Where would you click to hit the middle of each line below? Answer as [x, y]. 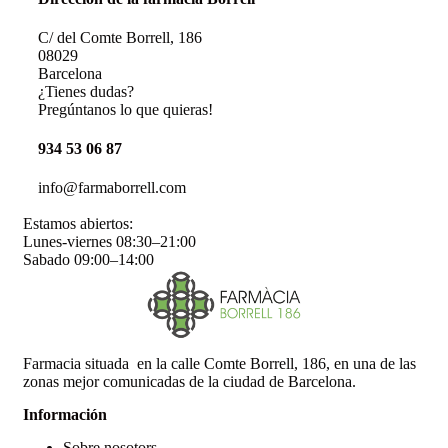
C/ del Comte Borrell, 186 [120, 37]
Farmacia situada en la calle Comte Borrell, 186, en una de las [219, 364]
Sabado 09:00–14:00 [88, 260]
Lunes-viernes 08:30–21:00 [109, 242]
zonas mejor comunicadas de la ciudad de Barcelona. [189, 382]
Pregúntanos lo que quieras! [125, 109]
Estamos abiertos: [78, 224]
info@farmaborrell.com [112, 188]
